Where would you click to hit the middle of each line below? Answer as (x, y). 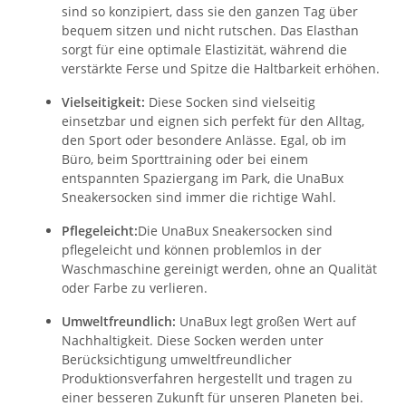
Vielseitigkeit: (105, 102)
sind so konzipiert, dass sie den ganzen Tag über (210, 12)
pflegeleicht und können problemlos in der (192, 250)
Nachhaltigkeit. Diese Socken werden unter (193, 341)
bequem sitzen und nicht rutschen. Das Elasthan (210, 31)
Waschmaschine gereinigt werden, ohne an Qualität (219, 269)
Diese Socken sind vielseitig (232, 102)
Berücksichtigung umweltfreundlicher (177, 360)
